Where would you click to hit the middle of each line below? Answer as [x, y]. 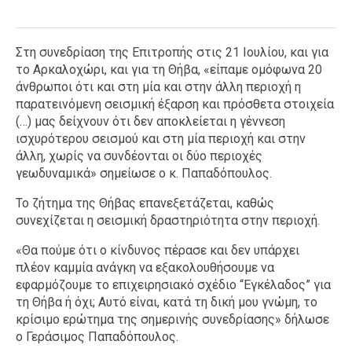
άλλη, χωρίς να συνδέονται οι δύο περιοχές [139, 156]
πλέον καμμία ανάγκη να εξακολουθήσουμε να [145, 268]
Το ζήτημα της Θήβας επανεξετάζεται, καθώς [145, 203]
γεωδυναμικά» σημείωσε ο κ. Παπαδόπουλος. [144, 173]
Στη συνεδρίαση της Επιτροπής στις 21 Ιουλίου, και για [172, 52]
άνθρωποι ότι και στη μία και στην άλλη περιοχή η [158, 87]
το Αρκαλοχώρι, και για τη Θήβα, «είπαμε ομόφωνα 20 [169, 70]
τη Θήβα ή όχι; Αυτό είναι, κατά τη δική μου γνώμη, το [167, 302]
